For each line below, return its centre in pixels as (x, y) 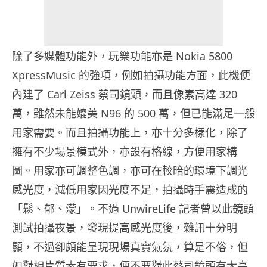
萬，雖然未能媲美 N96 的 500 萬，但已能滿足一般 (133, 114)
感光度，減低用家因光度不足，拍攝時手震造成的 (130, 190)
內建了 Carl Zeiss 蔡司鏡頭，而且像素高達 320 (125, 94)
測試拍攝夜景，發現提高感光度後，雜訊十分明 (125, 228)
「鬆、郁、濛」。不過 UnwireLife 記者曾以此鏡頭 (133, 209)
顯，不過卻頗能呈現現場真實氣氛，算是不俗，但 (130, 247)
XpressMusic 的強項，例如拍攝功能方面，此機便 (131, 75)
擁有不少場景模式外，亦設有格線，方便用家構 (125, 152)
